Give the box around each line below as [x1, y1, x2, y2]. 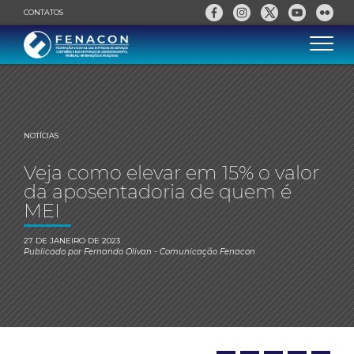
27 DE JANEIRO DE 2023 [24, 235, 120, 246]
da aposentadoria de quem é [24, 180, 292, 203]
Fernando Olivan [84, 247, 152, 257]
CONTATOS [24, 8, 63, 17]
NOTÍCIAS [24, 131, 58, 140]
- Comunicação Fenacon [152, 247, 255, 257]
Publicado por [24, 247, 84, 257]
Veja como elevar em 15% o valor [24, 161, 319, 184]
